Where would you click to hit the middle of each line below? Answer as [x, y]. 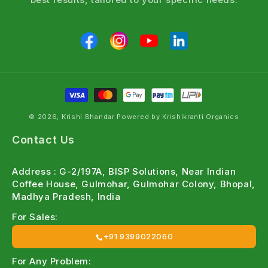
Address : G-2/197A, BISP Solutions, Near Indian [124, 172]
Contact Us [43, 140]
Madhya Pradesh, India [66, 197]
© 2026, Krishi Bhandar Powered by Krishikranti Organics [134, 117]
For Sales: [35, 217]
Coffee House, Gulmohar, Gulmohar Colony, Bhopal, [134, 184]
